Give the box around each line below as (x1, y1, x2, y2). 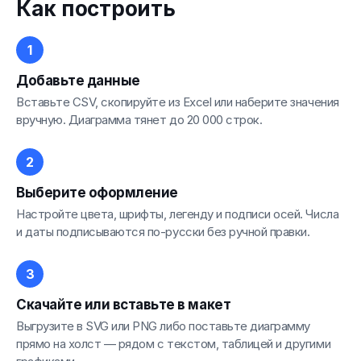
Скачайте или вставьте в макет (16, 296, 231, 313)
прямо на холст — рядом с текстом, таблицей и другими (16, 335, 331, 351)
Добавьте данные (16, 72, 140, 89)
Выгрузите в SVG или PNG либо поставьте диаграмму (16, 317, 310, 334)
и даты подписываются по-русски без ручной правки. (16, 223, 310, 239)
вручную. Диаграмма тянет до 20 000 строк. (16, 111, 263, 127)
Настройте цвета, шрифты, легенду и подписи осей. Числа (16, 205, 339, 222)
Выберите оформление (16, 184, 178, 201)
